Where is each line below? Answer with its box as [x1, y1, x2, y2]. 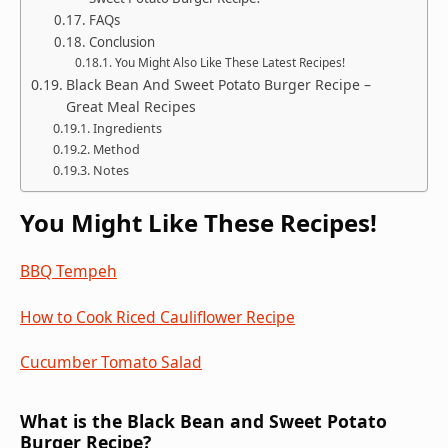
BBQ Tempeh [20, 259, 117, 282]
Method [92, 141, 143, 159]
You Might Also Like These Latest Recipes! [114, 54, 345, 71]
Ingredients [92, 120, 168, 138]
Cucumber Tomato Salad [20, 351, 202, 374]
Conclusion [88, 33, 155, 52]
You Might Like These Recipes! [20, 205, 377, 239]
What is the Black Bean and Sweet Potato [20, 409, 387, 434]
